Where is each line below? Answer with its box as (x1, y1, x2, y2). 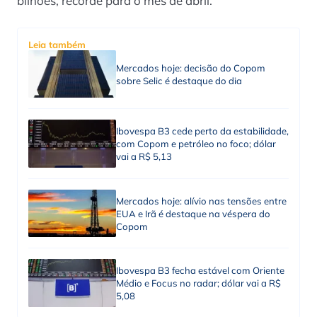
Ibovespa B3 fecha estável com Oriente (115, 265, 284, 277)
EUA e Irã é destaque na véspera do (115, 207, 270, 219)
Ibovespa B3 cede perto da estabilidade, (115, 125, 289, 137)
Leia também (28, 38, 86, 50)
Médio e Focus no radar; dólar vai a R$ (115, 277, 281, 289)
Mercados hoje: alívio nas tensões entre (115, 195, 287, 207)
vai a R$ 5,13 (115, 151, 172, 163)
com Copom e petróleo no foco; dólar (115, 138, 276, 150)
